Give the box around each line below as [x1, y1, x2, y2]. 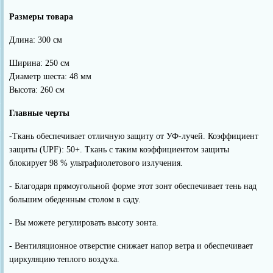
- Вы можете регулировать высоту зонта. [9, 218, 158, 228]
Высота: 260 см [9, 85, 65, 95]
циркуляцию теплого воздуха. [9, 255, 119, 264]
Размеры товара [9, 12, 73, 22]
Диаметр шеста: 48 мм [9, 72, 91, 82]
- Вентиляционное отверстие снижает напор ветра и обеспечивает [9, 241, 253, 251]
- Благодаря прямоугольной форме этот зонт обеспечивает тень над [9, 182, 257, 191]
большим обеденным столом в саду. [9, 195, 141, 205]
